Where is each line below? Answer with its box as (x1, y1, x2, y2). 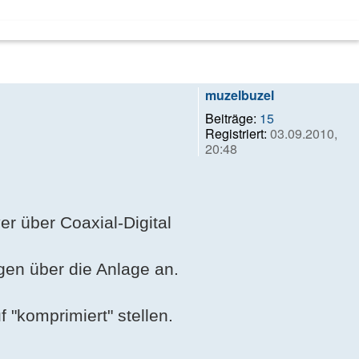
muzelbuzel (205, 86, 274, 104)
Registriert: (205, 124, 267, 143)
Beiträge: (205, 109, 256, 127)
